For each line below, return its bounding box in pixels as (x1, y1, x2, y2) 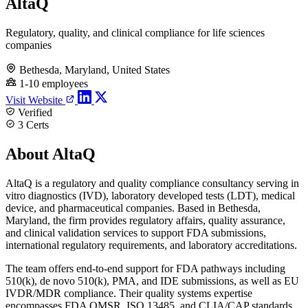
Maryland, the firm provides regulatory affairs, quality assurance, (5, 214, 285, 226)
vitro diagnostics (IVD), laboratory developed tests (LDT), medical (5, 189, 295, 201)
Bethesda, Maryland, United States (19, 63, 170, 76)
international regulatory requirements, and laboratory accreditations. (5, 239, 297, 251)
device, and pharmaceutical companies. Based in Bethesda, (5, 201, 261, 214)
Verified (15, 106, 52, 118)
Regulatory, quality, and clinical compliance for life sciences (5, 26, 265, 38)
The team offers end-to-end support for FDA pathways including (5, 262, 285, 274)
